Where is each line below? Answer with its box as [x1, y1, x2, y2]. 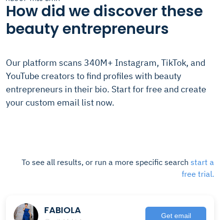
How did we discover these [6, 1, 203, 22]
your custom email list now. [6, 97, 114, 108]
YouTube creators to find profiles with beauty [6, 70, 181, 82]
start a [191, 157, 214, 167]
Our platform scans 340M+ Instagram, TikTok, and [6, 57, 205, 68]
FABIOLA [44, 203, 81, 216]
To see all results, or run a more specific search [22, 157, 191, 167]
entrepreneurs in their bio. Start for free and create [6, 83, 206, 95]
